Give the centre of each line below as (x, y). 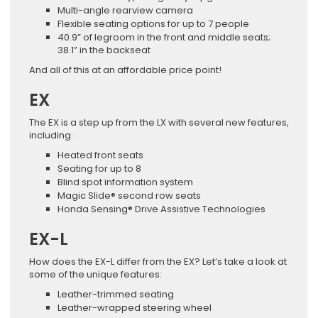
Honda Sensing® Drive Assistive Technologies (161, 209)
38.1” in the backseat (104, 50)
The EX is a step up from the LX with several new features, (159, 122)
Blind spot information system (125, 182)
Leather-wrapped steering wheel (135, 307)
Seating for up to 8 (99, 168)
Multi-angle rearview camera (125, 10)
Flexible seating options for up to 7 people (153, 23)
